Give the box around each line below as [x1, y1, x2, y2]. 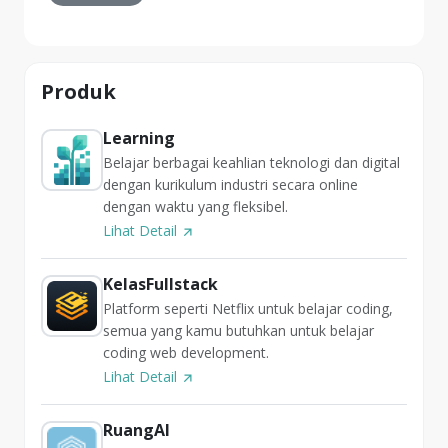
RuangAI [103, 419, 170, 442]
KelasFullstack [103, 273, 218, 296]
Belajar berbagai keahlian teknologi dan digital [103, 153, 400, 173]
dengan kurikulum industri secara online [103, 175, 358, 195]
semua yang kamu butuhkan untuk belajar [103, 321, 374, 341]
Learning [103, 127, 175, 150]
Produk [41, 78, 116, 106]
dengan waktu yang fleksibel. [103, 197, 288, 217]
